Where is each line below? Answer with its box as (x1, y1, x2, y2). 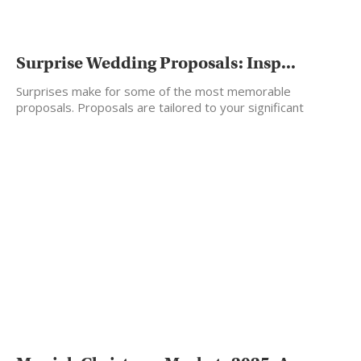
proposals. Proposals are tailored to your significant (16, 98, 304, 115)
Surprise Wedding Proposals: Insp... (16, 52, 296, 73)
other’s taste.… (16, 114, 100, 131)
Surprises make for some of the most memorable (16, 82, 291, 99)
